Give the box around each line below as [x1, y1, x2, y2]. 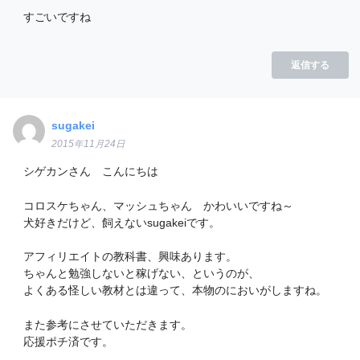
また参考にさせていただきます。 [22, 317, 192, 331]
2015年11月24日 [51, 139, 126, 149]
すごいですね [22, 10, 91, 24]
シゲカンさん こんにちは [22, 165, 158, 178]
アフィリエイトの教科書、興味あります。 [22, 250, 237, 264]
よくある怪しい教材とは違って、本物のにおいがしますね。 [22, 284, 327, 297]
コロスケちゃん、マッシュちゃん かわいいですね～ [22, 198, 293, 212]
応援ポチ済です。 [22, 334, 125, 348]
